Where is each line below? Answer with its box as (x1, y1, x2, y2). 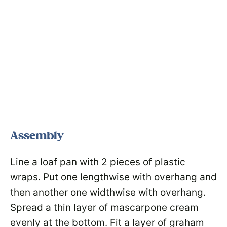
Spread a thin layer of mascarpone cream (10, 202, 199, 213)
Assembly (10, 129, 63, 142)
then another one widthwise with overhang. (10, 186, 206, 198)
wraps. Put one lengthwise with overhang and (10, 171, 217, 183)
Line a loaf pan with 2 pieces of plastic (10, 156, 185, 168)
